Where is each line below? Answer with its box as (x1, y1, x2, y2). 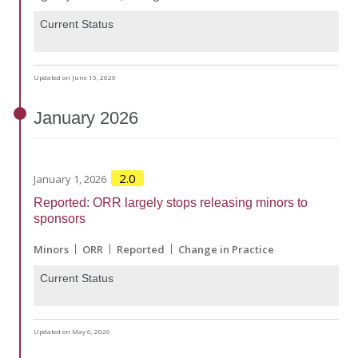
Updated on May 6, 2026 (34, 327, 110, 336)
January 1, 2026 (34, 171, 106, 186)
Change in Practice (178, 241, 274, 257)
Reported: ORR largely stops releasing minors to (34, 195, 308, 209)
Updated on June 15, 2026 (34, 73, 116, 82)
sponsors (34, 211, 86, 225)
